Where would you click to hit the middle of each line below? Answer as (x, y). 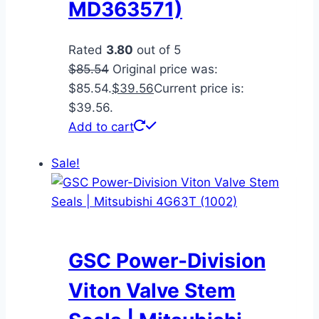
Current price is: (199, 89)
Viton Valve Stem (152, 290)
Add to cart (101, 127)
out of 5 (157, 50)
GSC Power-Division (167, 260)
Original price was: (165, 69)
